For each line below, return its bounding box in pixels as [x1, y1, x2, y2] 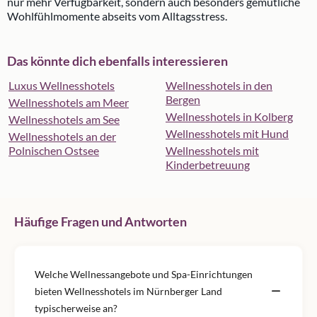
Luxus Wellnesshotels [8, 79, 115, 93]
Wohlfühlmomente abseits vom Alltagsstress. [7, 9, 227, 23]
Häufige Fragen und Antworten [14, 214, 187, 230]
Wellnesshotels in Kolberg [166, 110, 293, 124]
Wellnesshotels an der [8, 129, 116, 144]
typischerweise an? [35, 302, 117, 315]
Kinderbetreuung [166, 158, 250, 172]
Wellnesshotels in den [166, 79, 272, 93]
